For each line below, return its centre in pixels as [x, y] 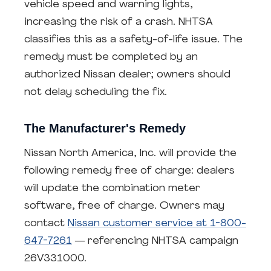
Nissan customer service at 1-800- [157, 224]
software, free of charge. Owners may [124, 206]
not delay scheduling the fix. [96, 92]
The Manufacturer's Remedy [105, 128]
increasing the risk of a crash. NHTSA [119, 22]
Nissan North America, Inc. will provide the [130, 153]
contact [46, 224]
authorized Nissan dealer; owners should [127, 75]
